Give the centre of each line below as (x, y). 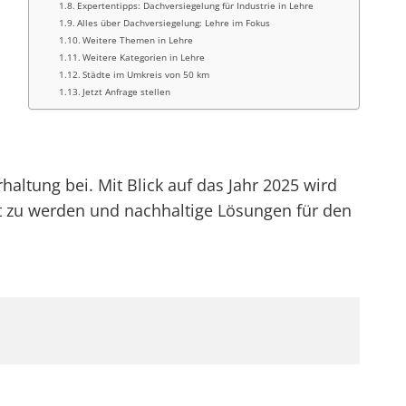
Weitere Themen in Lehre (138, 40)
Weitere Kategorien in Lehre (144, 57)
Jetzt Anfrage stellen (127, 92)
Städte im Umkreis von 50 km (146, 74)
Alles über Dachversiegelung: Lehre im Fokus (174, 23)
